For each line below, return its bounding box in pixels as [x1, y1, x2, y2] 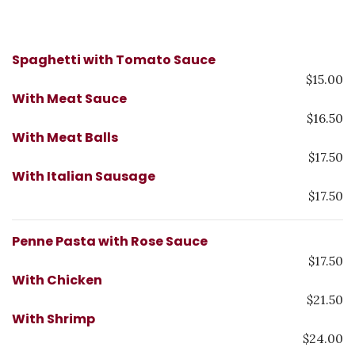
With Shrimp [12, 310, 95, 328]
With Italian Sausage [12, 167, 155, 185]
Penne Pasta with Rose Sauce [12, 232, 208, 250]
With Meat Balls [12, 128, 118, 147]
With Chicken [12, 271, 102, 289]
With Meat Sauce [12, 90, 127, 108]
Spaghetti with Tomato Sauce [12, 51, 216, 69]
